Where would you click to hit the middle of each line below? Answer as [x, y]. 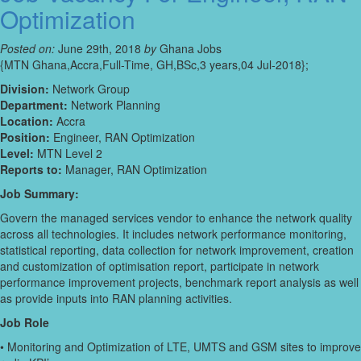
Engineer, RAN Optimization [122, 137]
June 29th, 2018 [100, 49]
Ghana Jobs [189, 49]
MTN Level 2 [68, 154]
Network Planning [114, 105]
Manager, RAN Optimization [135, 170]
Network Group [89, 89]
